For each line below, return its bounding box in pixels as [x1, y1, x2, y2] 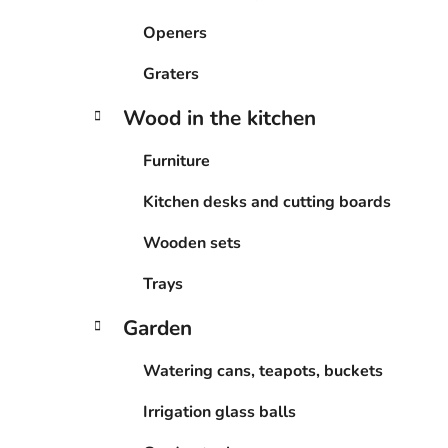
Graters [143, 62, 199, 85]
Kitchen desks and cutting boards [143, 190, 391, 213]
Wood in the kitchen [123, 103, 316, 132]
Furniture [143, 149, 210, 172]
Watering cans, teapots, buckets [143, 359, 383, 382]
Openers [143, 21, 207, 44]
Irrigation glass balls [143, 400, 296, 423]
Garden [123, 313, 192, 342]
